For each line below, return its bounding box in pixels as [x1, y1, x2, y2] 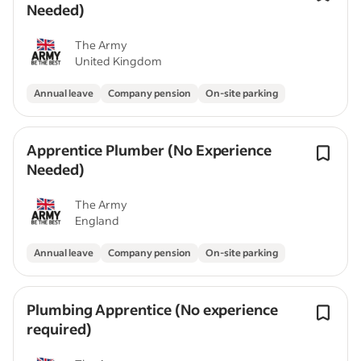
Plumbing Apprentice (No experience [27, 300, 278, 319]
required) [27, 319, 92, 338]
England [75, 213, 119, 228]
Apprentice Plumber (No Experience [27, 140, 272, 160]
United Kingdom [75, 53, 162, 68]
